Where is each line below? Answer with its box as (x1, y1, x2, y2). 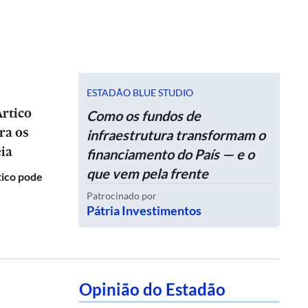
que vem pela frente (87, 165, 208, 181)
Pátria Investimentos (87, 203, 201, 218)
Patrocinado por (87, 190, 157, 201)
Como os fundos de (87, 107, 201, 124)
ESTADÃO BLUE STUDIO (87, 86, 193, 98)
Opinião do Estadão (79, 278, 225, 299)
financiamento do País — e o (87, 146, 254, 162)
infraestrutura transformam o (87, 126, 265, 143)
